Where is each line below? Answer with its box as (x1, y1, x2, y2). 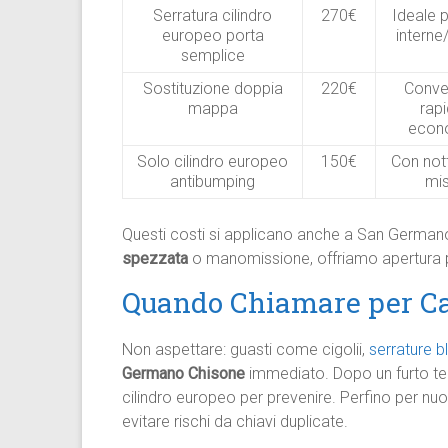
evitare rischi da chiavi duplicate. (122, 412, 348, 431)
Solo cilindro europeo (137, 152, 288, 171)
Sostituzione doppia (142, 79, 283, 98)
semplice (180, 46, 245, 65)
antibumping (170, 172, 255, 191)
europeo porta (161, 26, 264, 45)
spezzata (122, 249, 188, 268)
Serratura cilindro (153, 6, 272, 25)
